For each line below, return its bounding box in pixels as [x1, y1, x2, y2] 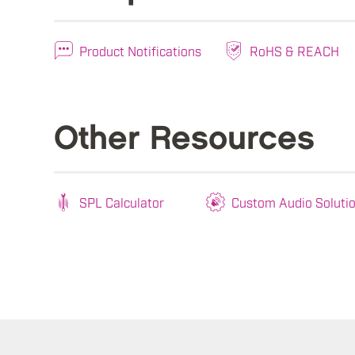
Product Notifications [79, 43, 201, 59]
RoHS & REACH [250, 43, 339, 59]
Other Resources [54, 124, 315, 155]
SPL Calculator [79, 194, 164, 211]
